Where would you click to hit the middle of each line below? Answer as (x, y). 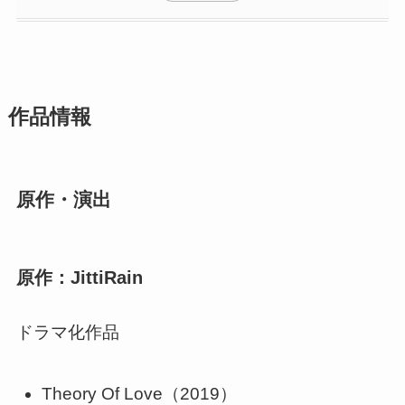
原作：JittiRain (79, 278)
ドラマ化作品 (67, 333)
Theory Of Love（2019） (140, 393)
